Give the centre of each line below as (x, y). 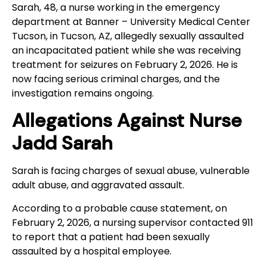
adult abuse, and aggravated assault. (98, 185)
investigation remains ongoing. (83, 93)
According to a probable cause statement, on (119, 208)
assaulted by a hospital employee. (93, 251)
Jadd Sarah (62, 143)
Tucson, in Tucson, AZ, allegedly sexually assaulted (128, 36)
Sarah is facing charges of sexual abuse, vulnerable (131, 171)
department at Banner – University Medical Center (131, 21)
